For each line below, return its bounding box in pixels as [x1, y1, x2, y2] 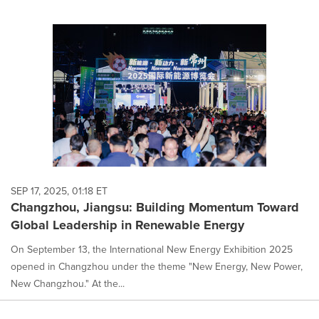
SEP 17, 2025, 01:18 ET [11, 184, 108, 199]
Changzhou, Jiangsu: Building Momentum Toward [11, 198, 299, 216]
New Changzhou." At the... [11, 276, 125, 291]
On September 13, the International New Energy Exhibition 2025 [11, 242, 293, 257]
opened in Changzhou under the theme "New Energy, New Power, [11, 259, 303, 274]
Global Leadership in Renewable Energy [11, 216, 244, 234]
